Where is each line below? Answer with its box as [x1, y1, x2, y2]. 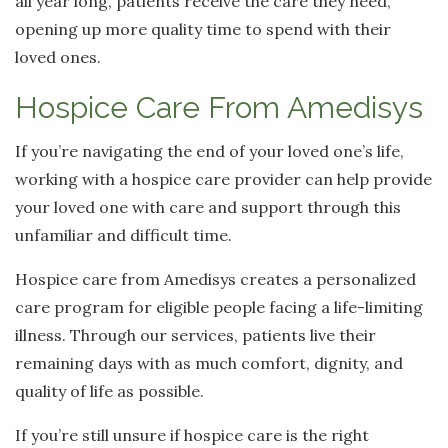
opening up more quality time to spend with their [15, 18, 391, 39]
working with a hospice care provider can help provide [15, 168, 432, 189]
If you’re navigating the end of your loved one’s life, [15, 140, 404, 161]
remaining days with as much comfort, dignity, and [15, 352, 403, 373]
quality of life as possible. [15, 380, 204, 401]
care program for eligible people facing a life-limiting [15, 296, 423, 317]
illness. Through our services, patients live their [15, 324, 376, 345]
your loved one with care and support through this [15, 196, 401, 217]
